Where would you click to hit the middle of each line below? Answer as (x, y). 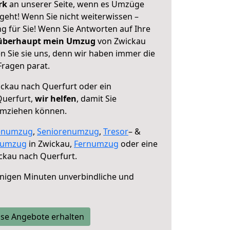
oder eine (138, 144)
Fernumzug (96, 144)
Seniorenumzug (68, 131)
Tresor (116, 131)
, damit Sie (97, 99)
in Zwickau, (50, 144)
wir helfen (56, 99)
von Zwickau (121, 41)
